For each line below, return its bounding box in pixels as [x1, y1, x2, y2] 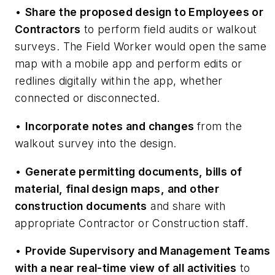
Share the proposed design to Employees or [25, 6, 264, 19]
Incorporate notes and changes [25, 120, 197, 133]
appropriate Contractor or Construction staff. [15, 216, 248, 230]
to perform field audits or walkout [80, 23, 257, 36]
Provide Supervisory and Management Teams [25, 244, 271, 258]
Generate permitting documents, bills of [25, 165, 242, 178]
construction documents [15, 199, 147, 212]
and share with [147, 199, 226, 212]
